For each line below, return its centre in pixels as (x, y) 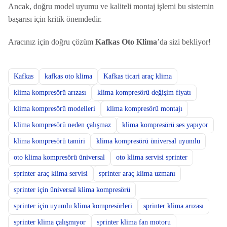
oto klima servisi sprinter (152, 157)
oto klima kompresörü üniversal (59, 157)
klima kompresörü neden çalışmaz (62, 125)
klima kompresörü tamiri (49, 141)
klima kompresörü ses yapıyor (165, 125)
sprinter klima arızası (173, 206)
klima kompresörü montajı (144, 109)
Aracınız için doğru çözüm (51, 42)
